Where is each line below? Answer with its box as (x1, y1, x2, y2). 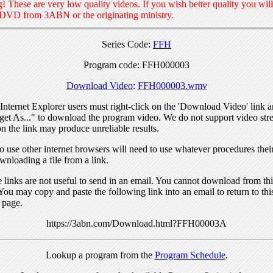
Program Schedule (154, 249, 225, 260)
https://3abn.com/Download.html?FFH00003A (46, 218, 227, 229)
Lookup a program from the (45, 249, 155, 260)
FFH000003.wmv (137, 80, 207, 91)
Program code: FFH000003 (83, 59, 190, 70)
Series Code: (102, 38, 153, 49)
